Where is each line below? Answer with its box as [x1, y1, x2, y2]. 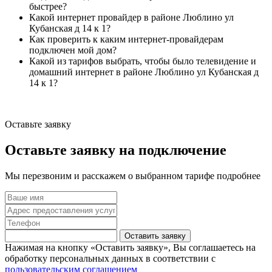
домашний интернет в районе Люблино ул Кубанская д [29, 66, 259, 77]
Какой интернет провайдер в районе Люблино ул [29, 12, 234, 22]
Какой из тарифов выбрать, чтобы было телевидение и [29, 55, 256, 66]
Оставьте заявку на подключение [5, 141, 226, 158]
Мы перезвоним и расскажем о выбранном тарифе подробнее [5, 170, 260, 181]
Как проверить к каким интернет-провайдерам [29, 33, 223, 44]
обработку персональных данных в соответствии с [5, 253, 216, 263]
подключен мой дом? [29, 44, 117, 55]
